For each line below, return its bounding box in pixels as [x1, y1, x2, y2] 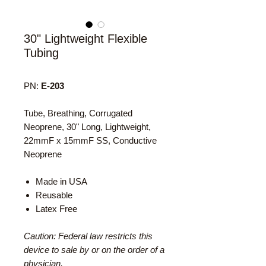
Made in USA [36, 176, 87, 186]
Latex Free [36, 204, 77, 214]
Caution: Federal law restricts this [24, 231, 153, 241]
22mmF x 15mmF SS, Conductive [24, 135, 157, 145]
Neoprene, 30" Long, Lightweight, [24, 122, 151, 132]
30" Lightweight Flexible [24, 32, 147, 45]
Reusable [36, 190, 72, 200]
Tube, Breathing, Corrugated [24, 108, 132, 118]
